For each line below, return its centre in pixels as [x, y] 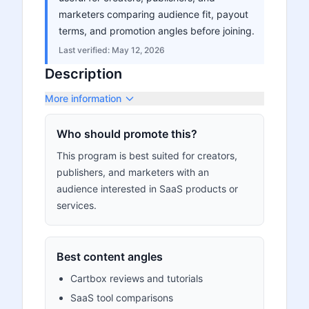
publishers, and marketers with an [133, 172]
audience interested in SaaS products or [147, 189]
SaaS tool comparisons [122, 298]
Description [83, 74]
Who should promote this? [127, 134]
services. [77, 205]
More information [83, 98]
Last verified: [85, 50]
